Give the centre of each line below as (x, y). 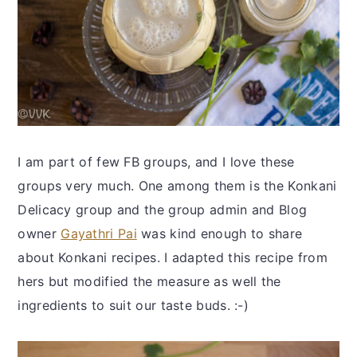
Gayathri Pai (99, 233)
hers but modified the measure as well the (149, 281)
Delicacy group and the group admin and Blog (163, 209)
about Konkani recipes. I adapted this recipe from (173, 257)
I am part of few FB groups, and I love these (156, 161)
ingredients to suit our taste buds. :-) (133, 305)
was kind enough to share (220, 233)
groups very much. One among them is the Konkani (177, 185)
